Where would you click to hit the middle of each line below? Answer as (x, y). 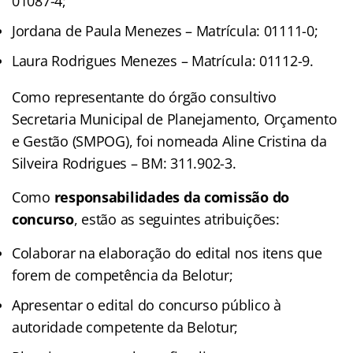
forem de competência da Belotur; (123, 275)
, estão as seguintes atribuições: (176, 219)
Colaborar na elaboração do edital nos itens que (167, 253)
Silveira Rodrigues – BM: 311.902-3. (124, 163)
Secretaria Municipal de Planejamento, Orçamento (175, 119)
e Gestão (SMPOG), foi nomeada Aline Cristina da (169, 141)
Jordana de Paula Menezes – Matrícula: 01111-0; (165, 30)
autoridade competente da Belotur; (125, 327)
